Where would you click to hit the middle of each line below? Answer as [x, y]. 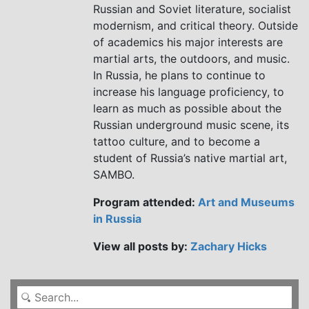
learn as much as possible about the [187, 108]
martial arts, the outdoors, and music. [191, 58]
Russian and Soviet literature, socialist [192, 9]
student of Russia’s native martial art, [190, 158]
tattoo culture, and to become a [177, 141]
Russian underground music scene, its [191, 124]
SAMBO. [114, 174]
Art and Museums [246, 202]
